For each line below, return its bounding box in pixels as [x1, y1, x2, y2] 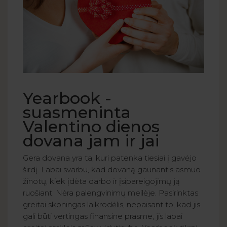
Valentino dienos [23, 117, 160, 137]
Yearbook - [23, 88, 111, 108]
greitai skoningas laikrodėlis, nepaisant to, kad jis [23, 200, 200, 210]
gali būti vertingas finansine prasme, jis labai [23, 211, 182, 221]
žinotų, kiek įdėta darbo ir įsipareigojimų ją [23, 176, 180, 186]
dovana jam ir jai [23, 131, 159, 151]
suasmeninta [23, 102, 131, 123]
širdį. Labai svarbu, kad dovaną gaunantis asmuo [23, 165, 201, 175]
